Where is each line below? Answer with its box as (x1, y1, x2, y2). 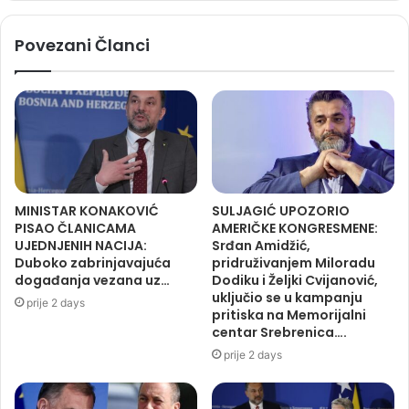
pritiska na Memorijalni (212, 306, 366, 325)
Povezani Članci (15, 34, 150, 58)
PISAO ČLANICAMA (15, 219, 136, 238)
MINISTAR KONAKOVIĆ (15, 202, 159, 221)
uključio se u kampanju (212, 288, 362, 308)
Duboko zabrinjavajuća (15, 254, 171, 273)
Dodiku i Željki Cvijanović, (212, 271, 378, 290)
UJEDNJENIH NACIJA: (15, 236, 147, 256)
